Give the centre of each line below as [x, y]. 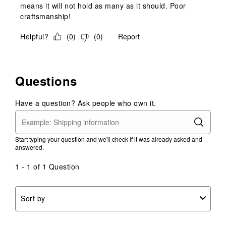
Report [129, 36]
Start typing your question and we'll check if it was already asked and [109, 139]
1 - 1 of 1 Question [47, 166]
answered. [30, 147]
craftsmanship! [45, 16]
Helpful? [34, 36]
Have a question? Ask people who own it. [86, 103]
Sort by [33, 199]
